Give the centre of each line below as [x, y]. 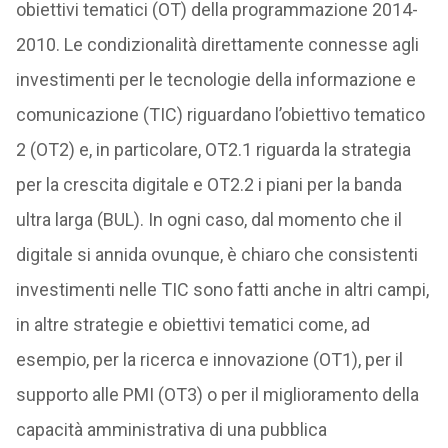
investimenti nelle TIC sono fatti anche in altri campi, [222, 289]
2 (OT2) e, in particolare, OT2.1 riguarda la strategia [213, 149]
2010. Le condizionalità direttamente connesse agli [217, 44]
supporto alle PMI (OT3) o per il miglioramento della [217, 394]
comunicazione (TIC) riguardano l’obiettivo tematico [220, 114]
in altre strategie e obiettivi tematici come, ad [192, 324]
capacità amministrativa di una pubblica [171, 429]
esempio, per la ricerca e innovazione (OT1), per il [209, 359]
